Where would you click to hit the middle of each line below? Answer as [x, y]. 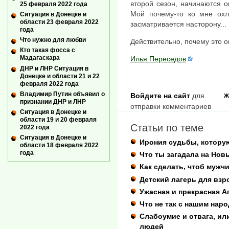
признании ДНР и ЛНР [53, 101]
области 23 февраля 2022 [59, 22]
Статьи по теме [167, 128]
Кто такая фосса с [48, 50]
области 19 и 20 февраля [58, 119]
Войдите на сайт [160, 96]
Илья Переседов [158, 59]
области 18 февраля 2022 [59, 145]
